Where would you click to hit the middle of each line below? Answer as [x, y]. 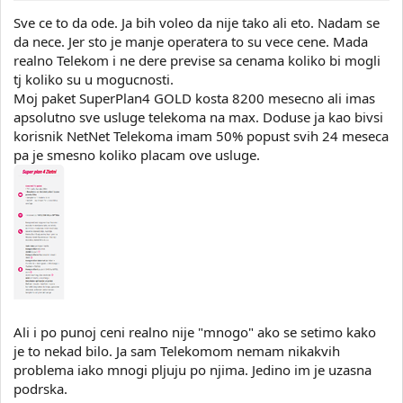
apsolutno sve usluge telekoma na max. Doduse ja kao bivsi [198, 116]
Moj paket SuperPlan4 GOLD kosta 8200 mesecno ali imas [194, 98]
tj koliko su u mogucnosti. [94, 79]
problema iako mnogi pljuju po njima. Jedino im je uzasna [193, 369]
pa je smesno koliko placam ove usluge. [137, 154]
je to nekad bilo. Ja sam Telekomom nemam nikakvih [177, 350]
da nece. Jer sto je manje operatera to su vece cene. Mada [191, 41]
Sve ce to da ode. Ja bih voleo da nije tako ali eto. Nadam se [197, 22]
